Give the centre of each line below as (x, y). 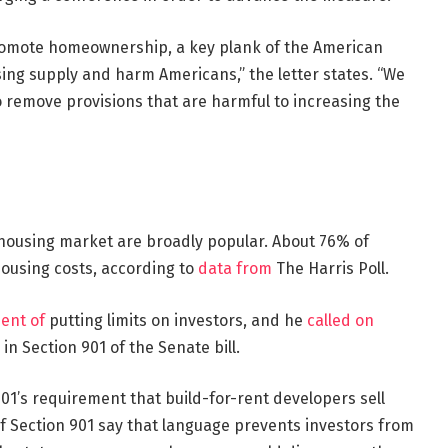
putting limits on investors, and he (175, 320)
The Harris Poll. (330, 268)
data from (234, 268)
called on (340, 320)
